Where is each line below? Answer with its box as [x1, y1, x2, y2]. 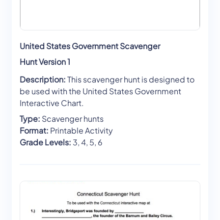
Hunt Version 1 [20, 56, 70, 67]
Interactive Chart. [20, 98, 84, 109]
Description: [20, 74, 66, 85]
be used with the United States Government [20, 86, 181, 97]
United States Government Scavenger [20, 41, 160, 52]
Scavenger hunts [40, 113, 104, 124]
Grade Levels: [20, 137, 71, 148]
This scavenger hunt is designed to [66, 74, 194, 85]
